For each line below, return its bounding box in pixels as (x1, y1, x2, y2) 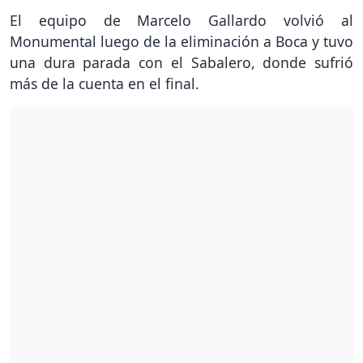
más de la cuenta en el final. (10, 74, 199, 94)
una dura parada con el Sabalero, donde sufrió (10, 53, 353, 73)
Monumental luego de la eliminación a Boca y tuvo (10, 32, 353, 52)
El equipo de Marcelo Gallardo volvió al (10, 11, 353, 31)
